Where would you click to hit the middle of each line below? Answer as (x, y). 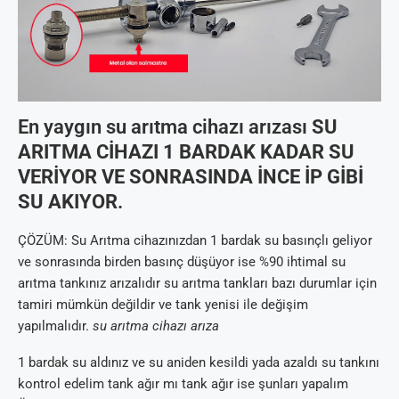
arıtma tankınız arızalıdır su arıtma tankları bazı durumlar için (197, 284)
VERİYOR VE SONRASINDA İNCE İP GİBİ (191, 177)
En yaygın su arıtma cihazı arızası (165, 127)
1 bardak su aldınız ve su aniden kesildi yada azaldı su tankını (199, 363)
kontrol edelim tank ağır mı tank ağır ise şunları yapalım (183, 384)
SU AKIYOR (68, 202)
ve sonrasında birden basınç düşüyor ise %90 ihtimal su (182, 262)
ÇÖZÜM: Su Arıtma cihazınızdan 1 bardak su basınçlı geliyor (195, 241)
